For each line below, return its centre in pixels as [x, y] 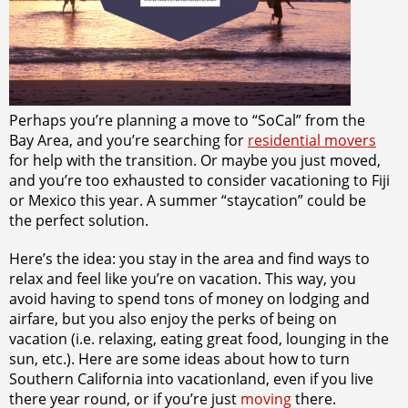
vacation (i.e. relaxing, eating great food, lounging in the [199, 339]
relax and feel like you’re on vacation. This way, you [183, 279]
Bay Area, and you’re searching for [128, 141]
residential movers [312, 141]
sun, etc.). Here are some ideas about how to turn [179, 359]
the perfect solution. [79, 221]
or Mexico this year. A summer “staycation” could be [188, 201]
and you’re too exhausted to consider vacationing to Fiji [199, 181]
